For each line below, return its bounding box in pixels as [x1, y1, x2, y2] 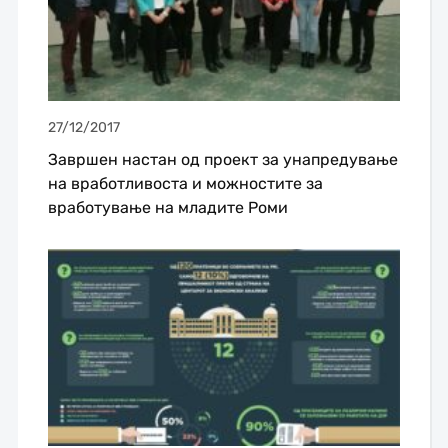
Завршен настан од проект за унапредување [47, 150, 398, 170]
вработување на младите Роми [47, 198, 288, 218]
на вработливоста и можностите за [47, 174, 323, 194]
